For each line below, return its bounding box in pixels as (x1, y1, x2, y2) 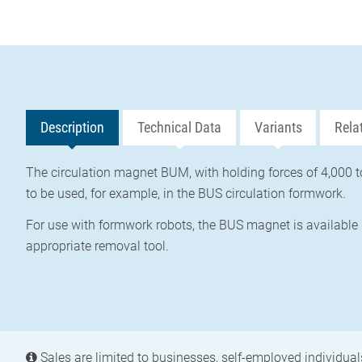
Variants (254, 119, 302, 137)
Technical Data (137, 119, 221, 137)
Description (40, 119, 104, 137)
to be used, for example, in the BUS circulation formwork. (26, 185, 346, 201)
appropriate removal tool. (26, 238, 169, 254)
